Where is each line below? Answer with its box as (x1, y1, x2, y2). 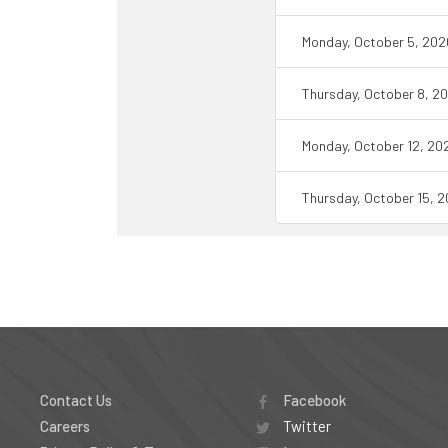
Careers (40, 417, 90, 435)
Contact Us (40, 391, 112, 409)
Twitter (279, 417, 331, 435)
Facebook (279, 391, 346, 409)
